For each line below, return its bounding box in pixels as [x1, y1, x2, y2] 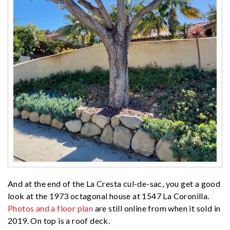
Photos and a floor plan [8, 203, 93, 213]
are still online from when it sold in [93, 203, 221, 213]
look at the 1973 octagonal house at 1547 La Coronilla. [8, 190, 209, 201]
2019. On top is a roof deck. [8, 215, 110, 225]
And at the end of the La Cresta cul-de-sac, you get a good [8, 178, 221, 188]
